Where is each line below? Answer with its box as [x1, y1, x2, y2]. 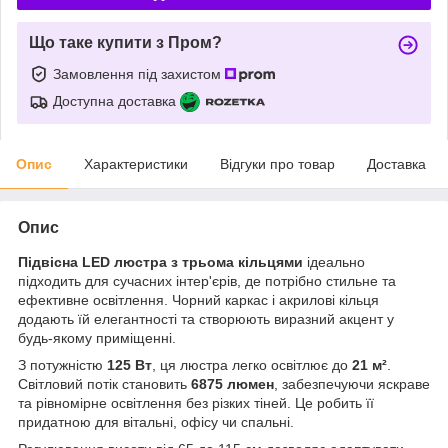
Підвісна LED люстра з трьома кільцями [18, 253, 303, 270]
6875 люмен [191, 375, 274, 392]
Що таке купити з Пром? [29, 33, 222, 51]
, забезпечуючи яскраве [274, 375, 430, 392]
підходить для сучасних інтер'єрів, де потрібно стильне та [18, 272, 396, 289]
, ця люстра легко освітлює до [152, 356, 352, 373]
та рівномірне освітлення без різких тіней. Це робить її [18, 394, 374, 411]
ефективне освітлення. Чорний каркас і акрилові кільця [18, 291, 379, 308]
